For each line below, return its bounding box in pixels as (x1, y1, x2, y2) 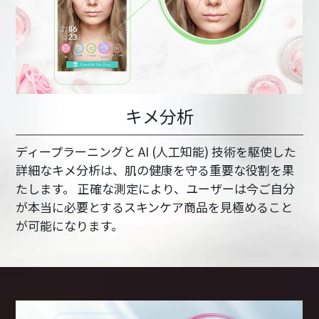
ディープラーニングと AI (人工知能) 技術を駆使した (16, 142, 297, 161)
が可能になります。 (16, 216, 124, 235)
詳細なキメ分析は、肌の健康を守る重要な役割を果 (16, 161, 295, 179)
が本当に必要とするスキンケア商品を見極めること (16, 198, 293, 216)
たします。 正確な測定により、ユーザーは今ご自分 (16, 179, 296, 198)
